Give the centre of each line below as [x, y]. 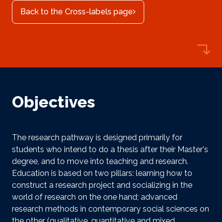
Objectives [54, 102]
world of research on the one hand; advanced [95, 197]
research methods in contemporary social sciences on [111, 209]
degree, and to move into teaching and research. [100, 161]
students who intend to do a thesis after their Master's [110, 149]
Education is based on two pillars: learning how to [102, 173]
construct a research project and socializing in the [102, 185]
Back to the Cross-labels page [77, 11]
